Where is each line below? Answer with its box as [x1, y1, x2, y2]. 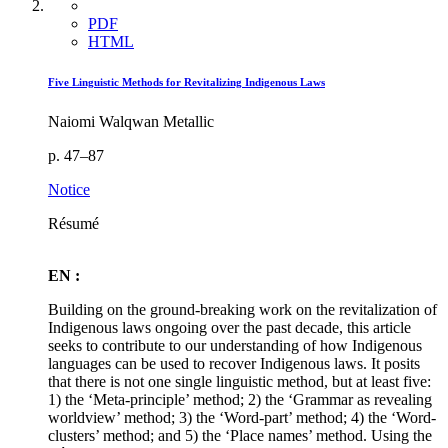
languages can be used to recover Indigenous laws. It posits [48, 355, 420, 372]
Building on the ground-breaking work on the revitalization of [48, 301, 437, 318]
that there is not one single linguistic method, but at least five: [48, 373, 431, 390]
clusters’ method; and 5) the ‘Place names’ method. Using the [48, 427, 432, 444]
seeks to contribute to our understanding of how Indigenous [48, 337, 422, 354]
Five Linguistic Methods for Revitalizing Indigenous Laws [48, 76, 325, 89]
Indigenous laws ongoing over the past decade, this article [48, 319, 411, 336]
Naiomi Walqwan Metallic [48, 113, 214, 130]
